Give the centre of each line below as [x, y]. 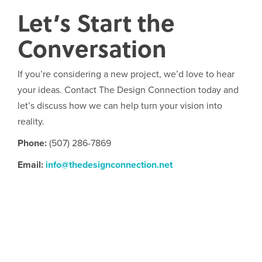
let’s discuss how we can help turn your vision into [120, 106]
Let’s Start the [96, 22]
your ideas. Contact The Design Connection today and [128, 90]
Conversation [92, 48]
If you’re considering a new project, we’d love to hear [126, 74]
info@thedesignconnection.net [109, 165]
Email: [30, 165]
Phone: [32, 143]
